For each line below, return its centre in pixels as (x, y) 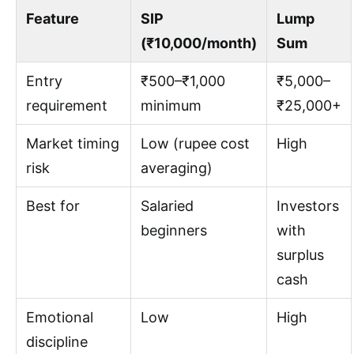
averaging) (177, 168)
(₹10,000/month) (199, 43)
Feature (53, 19)
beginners (174, 231)
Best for (53, 206)
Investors (308, 206)
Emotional (60, 318)
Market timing (73, 144)
